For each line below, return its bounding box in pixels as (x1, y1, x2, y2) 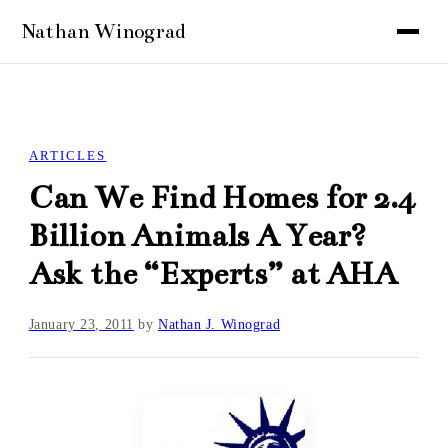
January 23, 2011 (28, 317, 134, 333)
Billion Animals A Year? (28, 217, 366, 255)
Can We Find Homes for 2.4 (28, 179, 415, 217)
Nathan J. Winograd (158, 317, 281, 333)
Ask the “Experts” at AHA (28, 255, 397, 293)
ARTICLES (28, 148, 107, 163)
